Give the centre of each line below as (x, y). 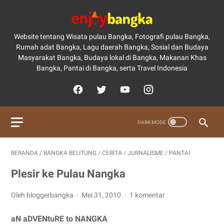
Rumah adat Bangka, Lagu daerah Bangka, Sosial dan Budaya (112, 47)
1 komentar (147, 195)
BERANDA (24, 153)
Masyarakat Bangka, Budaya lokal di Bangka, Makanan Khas (112, 57)
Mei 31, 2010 (102, 195)
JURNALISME (145, 153)
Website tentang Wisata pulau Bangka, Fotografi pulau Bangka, (112, 36)
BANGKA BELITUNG (70, 153)
